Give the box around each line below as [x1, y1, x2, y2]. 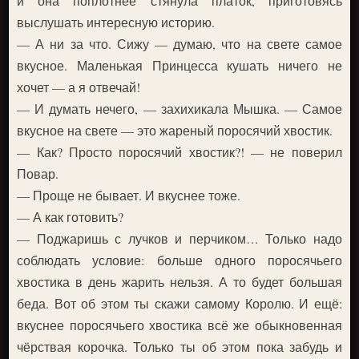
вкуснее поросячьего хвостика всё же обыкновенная [17, 316, 342, 333]
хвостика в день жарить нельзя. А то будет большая [17, 272, 342, 290]
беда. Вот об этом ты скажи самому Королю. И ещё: [17, 294, 342, 312]
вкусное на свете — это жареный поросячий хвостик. [17, 121, 333, 139]
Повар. [17, 164, 59, 182]
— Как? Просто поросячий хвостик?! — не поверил [17, 143, 342, 160]
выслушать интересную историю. [17, 13, 216, 30]
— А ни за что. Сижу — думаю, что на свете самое [17, 34, 342, 52]
